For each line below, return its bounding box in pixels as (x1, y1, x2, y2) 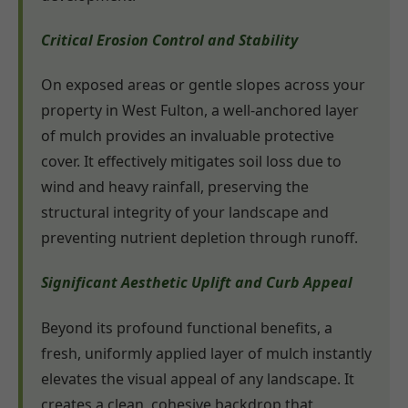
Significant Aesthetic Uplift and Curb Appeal (41, 272, 352, 293)
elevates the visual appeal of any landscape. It (41, 368, 354, 389)
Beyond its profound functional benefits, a (41, 317, 332, 338)
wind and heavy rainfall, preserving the (41, 177, 309, 198)
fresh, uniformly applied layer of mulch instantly (41, 342, 372, 363)
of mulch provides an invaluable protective (41, 126, 334, 147)
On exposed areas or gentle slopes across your (41, 75, 365, 96)
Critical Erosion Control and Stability (41, 29, 298, 50)
